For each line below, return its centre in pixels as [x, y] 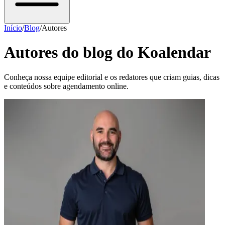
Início [13, 28]
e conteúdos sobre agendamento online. [66, 86]
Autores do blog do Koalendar [107, 52]
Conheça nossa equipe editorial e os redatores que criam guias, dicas [112, 77]
